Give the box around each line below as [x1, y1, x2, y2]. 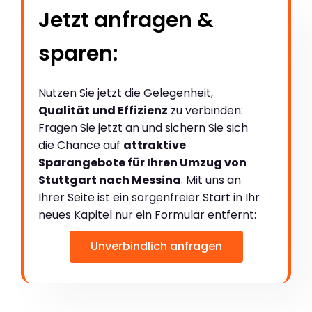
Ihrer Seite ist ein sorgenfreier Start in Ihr [38, 189, 260, 205]
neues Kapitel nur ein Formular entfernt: [38, 206, 256, 223]
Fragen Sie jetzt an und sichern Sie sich [38, 119, 248, 136]
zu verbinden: [168, 102, 243, 118]
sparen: [38, 38, 118, 68]
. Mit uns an [181, 171, 241, 188]
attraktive [123, 136, 186, 153]
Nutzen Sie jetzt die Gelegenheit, [38, 84, 213, 101]
